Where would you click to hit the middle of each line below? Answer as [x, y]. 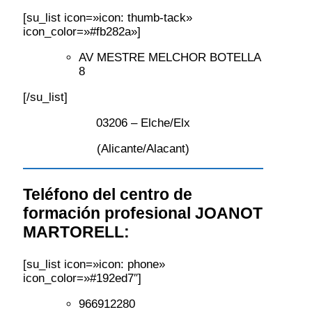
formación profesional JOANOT [143, 213]
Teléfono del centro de [108, 195]
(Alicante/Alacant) [143, 149]
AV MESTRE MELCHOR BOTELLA [170, 58]
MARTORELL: [76, 232]
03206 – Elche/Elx [143, 123]
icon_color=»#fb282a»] [82, 32]
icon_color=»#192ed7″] [82, 279]
